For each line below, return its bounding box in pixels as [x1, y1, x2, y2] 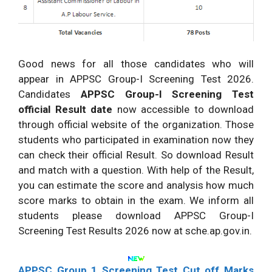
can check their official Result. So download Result [18, 149, 254, 161]
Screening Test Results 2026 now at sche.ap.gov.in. [18, 225, 252, 237]
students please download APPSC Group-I [18, 209, 254, 222]
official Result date [18, 103, 112, 116]
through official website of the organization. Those [18, 118, 254, 131]
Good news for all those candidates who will [18, 58, 254, 70]
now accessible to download [112, 103, 254, 116]
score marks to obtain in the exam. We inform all [18, 194, 254, 207]
